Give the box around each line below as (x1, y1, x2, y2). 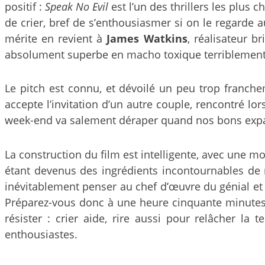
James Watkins (106, 31, 188, 46)
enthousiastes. (5, 227, 77, 241)
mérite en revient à (5, 31, 107, 46)
